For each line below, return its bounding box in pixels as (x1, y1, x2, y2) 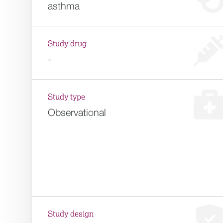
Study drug (48, 40, 87, 48)
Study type (48, 93, 85, 101)
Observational (48, 107, 106, 118)
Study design (48, 210, 94, 218)
